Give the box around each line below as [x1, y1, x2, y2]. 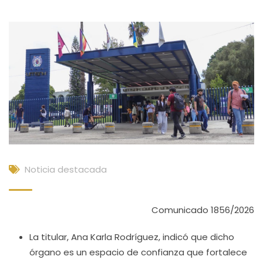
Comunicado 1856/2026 [151, 204, 254, 216]
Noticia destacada [25, 163, 107, 176]
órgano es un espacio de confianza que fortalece [29, 246, 247, 258]
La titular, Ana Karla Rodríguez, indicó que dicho [29, 231, 234, 243]
